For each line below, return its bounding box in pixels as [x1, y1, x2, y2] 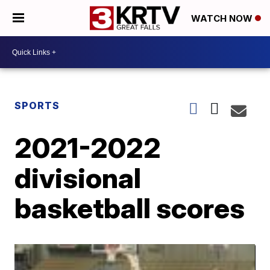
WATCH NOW [191, 13, 255, 25]
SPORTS [14, 99, 60, 111]
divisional [14, 161, 142, 195]
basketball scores [14, 191, 245, 225]
